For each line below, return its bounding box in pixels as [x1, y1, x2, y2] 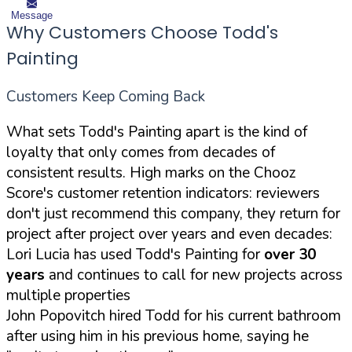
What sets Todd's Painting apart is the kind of [6, 121, 307, 142]
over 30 [264, 244, 316, 265]
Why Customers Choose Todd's [6, 20, 278, 45]
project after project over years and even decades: [6, 223, 332, 244]
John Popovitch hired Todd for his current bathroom [6, 305, 341, 326]
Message [11, 9, 53, 21]
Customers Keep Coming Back [6, 86, 205, 107]
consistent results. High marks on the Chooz [6, 162, 296, 183]
